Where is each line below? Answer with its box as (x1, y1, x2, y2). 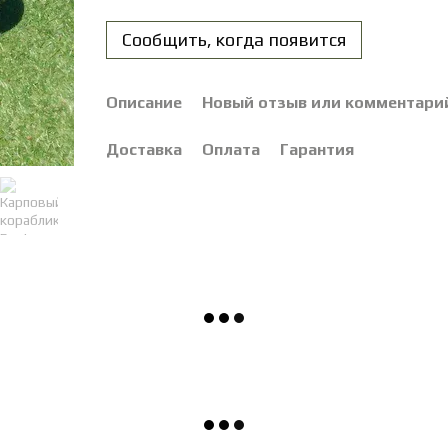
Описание (105, 93, 182, 112)
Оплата (201, 140, 260, 159)
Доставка (105, 140, 182, 159)
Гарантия (279, 140, 354, 159)
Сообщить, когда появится (121, 29, 346, 50)
